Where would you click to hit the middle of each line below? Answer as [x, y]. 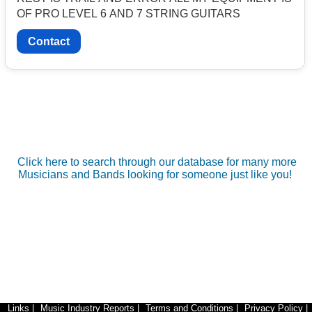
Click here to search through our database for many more [157, 162]
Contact [49, 41]
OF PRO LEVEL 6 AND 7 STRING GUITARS [128, 14]
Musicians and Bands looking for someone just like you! [155, 174]
